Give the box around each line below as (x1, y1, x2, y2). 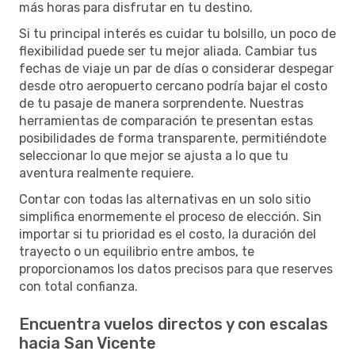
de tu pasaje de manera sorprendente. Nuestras (19, 95, 303, 111)
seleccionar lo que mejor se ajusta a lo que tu (19, 147, 288, 163)
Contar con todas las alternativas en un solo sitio (19, 191, 311, 207)
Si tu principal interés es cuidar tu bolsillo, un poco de (19, 25, 336, 41)
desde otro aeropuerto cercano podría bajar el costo (19, 78, 327, 94)
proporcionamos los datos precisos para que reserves (19, 261, 333, 277)
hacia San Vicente (19, 333, 156, 353)
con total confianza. (19, 278, 138, 294)
